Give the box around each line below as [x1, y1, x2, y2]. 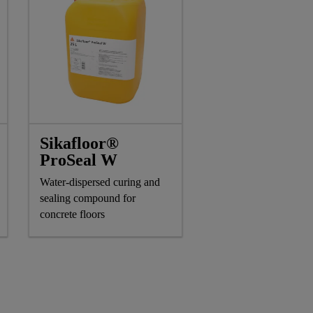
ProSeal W [40, 150, 117, 169]
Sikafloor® [40, 133, 119, 152]
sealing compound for [40, 191, 136, 204]
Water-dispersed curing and [40, 175, 160, 188]
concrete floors [40, 208, 105, 220]
